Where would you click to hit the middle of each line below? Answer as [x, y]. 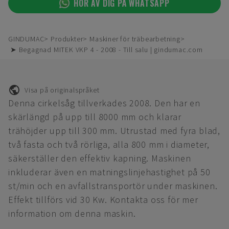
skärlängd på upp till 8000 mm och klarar [95, 117]
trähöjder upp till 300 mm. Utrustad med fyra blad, [114, 131]
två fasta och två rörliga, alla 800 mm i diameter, [109, 144]
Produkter [67, 39]
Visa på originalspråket [62, 90]
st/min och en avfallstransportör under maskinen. [113, 186]
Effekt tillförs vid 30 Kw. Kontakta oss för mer [103, 200]
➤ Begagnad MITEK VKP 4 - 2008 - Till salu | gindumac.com [107, 50]
